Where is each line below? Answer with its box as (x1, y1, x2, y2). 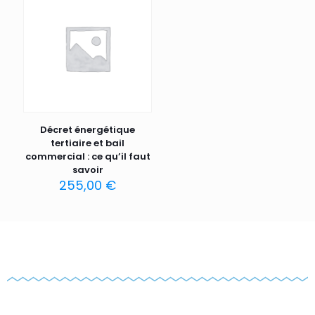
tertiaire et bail (51, 136, 125, 150)
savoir (72, 163, 103, 177)
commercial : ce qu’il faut (25, 150, 150, 164)
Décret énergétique (40, 123, 136, 137)
